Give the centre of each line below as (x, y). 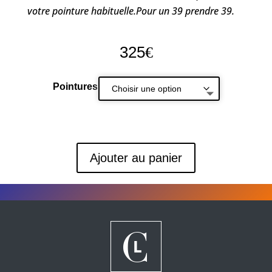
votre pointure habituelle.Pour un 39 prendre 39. (131, 11)
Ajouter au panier (136, 158)
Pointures (75, 86)
